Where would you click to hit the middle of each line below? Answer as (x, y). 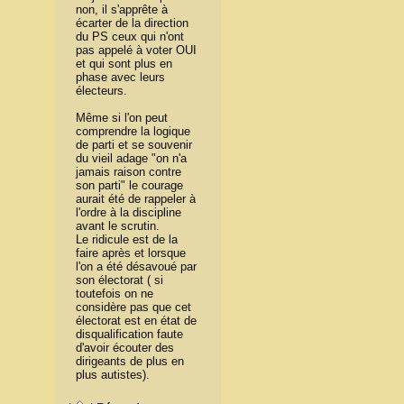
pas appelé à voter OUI (136, 50)
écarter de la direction (132, 23)
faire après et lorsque (130, 252)
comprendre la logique (133, 131)
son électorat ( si (119, 280)
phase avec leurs (120, 77)
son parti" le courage (129, 185)
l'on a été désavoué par (136, 266)
